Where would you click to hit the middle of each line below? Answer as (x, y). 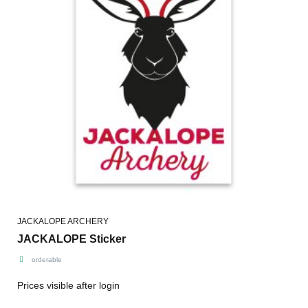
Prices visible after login (68, 285)
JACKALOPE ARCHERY (63, 221)
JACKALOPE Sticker (71, 239)
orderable (46, 259)
